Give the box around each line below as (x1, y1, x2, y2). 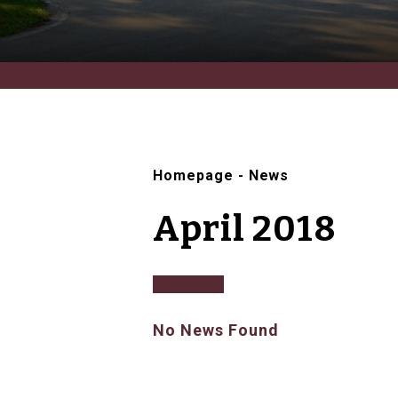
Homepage (153, 167, 234, 185)
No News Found (153, 321, 279, 340)
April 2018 (153, 208, 337, 251)
